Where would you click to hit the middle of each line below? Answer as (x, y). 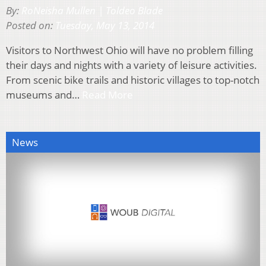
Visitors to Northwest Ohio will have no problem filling (129, 50)
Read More (107, 94)
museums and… (44, 94)
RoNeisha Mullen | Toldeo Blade (92, 10)
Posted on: (31, 25)
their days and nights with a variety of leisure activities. (132, 65)
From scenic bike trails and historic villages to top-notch (133, 80)
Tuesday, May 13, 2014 (105, 25)
